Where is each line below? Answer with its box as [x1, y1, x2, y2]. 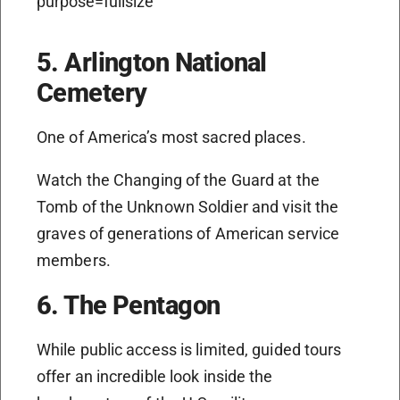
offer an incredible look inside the [37, 367, 273, 387]
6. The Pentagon [37, 290, 221, 321]
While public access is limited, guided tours [37, 340, 342, 360]
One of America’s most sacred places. [37, 128, 306, 147]
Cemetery [37, 78, 147, 109]
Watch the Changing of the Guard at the [37, 171, 320, 190]
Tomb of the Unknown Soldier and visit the [37, 197, 339, 217]
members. [37, 251, 111, 271]
